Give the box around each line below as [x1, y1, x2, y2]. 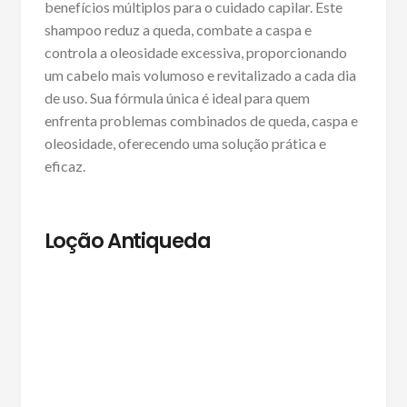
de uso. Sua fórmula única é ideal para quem [44, 88, 310, 106]
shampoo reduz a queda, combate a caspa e [44, 20, 312, 38]
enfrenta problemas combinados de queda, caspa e [44, 111, 358, 129]
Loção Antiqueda [44, 225, 211, 255]
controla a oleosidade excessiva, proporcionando [44, 43, 347, 61]
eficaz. [44, 156, 85, 174]
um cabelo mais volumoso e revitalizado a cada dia [44, 65, 356, 84]
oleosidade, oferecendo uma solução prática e [44, 134, 326, 152]
